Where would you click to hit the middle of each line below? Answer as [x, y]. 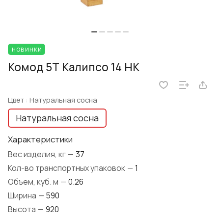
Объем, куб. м [34, 182]
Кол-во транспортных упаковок [67, 168]
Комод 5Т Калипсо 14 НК [74, 67]
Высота [23, 209]
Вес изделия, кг [38, 154]
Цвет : [19, 100]
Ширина [23, 196]
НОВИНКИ [27, 50]
